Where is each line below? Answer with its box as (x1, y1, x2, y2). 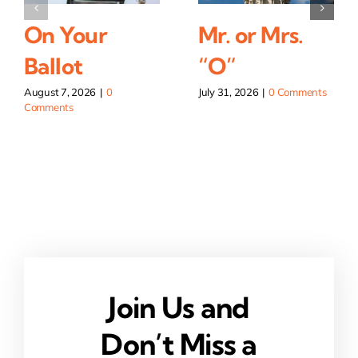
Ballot (23, 52, 83, 81)
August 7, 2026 (23, 86, 97, 99)
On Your (23, 21, 108, 50)
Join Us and (109, 289, 249, 325)
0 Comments (268, 86, 327, 99)
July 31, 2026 (197, 86, 259, 99)
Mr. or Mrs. (197, 21, 304, 50)
